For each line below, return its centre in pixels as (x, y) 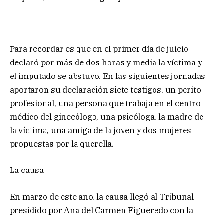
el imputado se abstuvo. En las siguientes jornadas (108, 76)
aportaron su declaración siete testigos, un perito (105, 90)
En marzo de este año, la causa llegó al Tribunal (102, 196)
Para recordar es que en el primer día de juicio (99, 49)
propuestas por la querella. (62, 144)
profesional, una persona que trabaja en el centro (105, 103)
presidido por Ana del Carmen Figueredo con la (101, 210)
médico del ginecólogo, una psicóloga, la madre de (107, 117)
